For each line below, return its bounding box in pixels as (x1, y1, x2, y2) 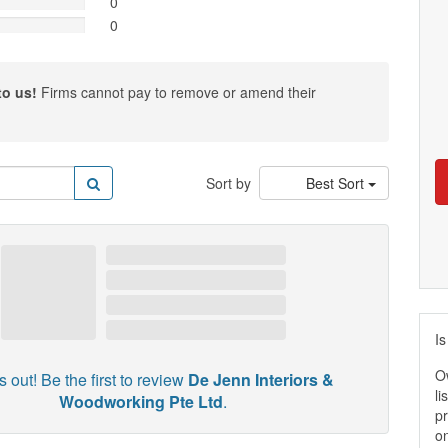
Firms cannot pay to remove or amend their (37, 82, 316, 102)
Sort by (206, 173, 251, 193)
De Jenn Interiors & (188, 368, 335, 391)
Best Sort (306, 173, 368, 193)
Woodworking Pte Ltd (59, 390, 224, 413)
